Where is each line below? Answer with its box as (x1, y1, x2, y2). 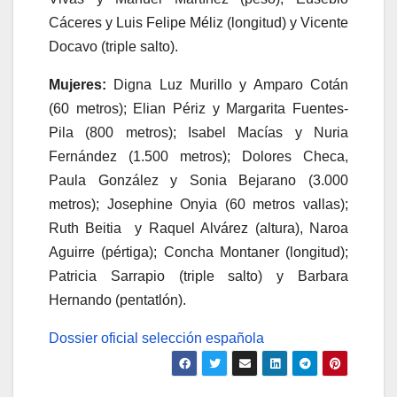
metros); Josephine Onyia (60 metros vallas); (49, 196, 348, 212)
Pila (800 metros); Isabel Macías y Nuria (49, 124, 348, 140)
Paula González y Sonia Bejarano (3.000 (49, 172, 348, 188)
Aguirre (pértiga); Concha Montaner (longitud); (49, 244, 348, 260)
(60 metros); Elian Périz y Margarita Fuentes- (49, 100, 348, 116)
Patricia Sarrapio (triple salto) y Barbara (49, 268, 348, 284)
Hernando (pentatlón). (49, 292, 186, 307)
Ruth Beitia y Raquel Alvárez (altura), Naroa (49, 220, 348, 236)
